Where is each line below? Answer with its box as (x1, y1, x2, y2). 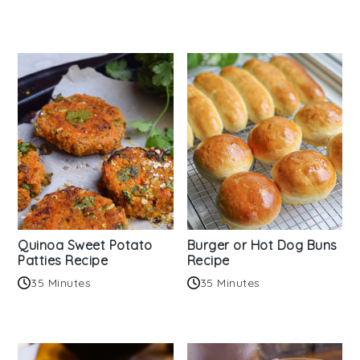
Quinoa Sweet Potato (18, 236, 153, 253)
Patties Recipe (18, 252, 108, 268)
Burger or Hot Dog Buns (186, 236, 337, 253)
